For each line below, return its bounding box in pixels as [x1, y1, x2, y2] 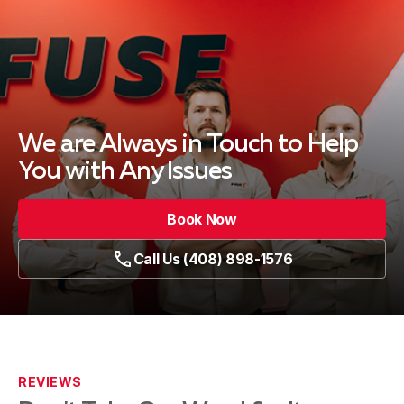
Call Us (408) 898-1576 [133, 250, 293, 269]
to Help [278, 132, 358, 158]
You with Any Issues [18, 159, 232, 185]
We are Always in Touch [18, 132, 279, 158]
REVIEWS [18, 374, 82, 390]
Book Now [167, 210, 237, 229]
